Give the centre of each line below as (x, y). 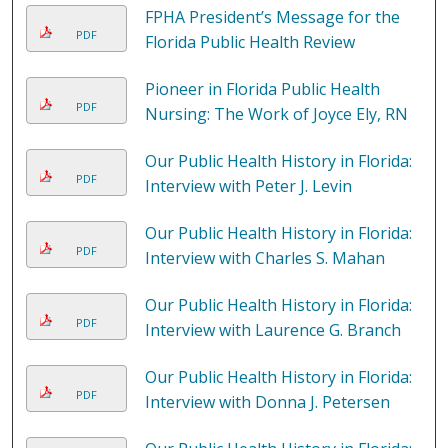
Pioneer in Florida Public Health (262, 89)
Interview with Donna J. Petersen (267, 402)
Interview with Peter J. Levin (248, 186)
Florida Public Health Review (249, 42)
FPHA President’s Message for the (272, 17)
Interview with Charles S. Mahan (264, 258)
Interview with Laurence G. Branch (272, 330)
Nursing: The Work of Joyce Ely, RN (276, 114)
